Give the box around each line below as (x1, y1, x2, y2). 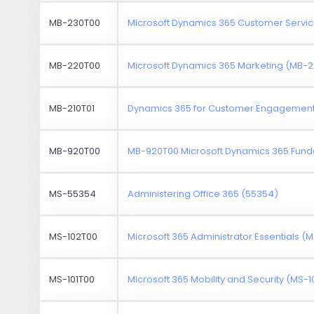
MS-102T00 (49, 229, 98, 243)
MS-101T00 (49, 272, 95, 286)
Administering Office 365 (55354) (128, 186, 279, 200)
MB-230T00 (49, 15, 101, 29)
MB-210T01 (49, 101, 95, 115)
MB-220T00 (49, 58, 101, 72)
